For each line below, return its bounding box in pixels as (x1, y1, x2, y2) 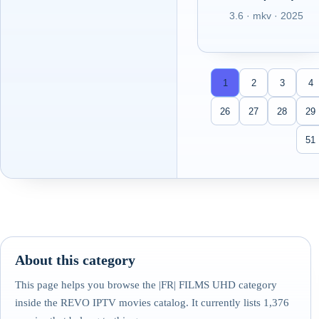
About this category (15, 251, 135, 268)
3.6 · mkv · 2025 (229, 10, 304, 21)
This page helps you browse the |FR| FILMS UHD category (15, 278, 277, 291)
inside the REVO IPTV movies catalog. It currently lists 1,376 (15, 296, 289, 308)
